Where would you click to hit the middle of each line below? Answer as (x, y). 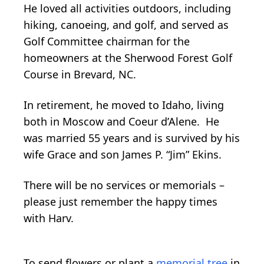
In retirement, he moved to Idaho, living (124, 105)
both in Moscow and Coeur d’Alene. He (121, 121)
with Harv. (49, 218)
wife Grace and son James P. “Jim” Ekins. (123, 154)
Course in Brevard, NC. (80, 74)
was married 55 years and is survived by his (132, 138)
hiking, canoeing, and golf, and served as (126, 24)
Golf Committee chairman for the (107, 41)
